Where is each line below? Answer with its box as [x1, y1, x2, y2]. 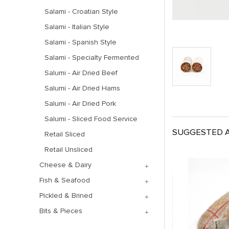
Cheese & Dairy [39, 161, 91, 169]
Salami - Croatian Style [44, 7, 118, 16]
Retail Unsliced [44, 145, 93, 154]
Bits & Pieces [39, 207, 82, 215]
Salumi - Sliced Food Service [44, 114, 138, 123]
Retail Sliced [44, 130, 85, 139]
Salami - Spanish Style [44, 38, 117, 47]
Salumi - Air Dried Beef [44, 68, 118, 77]
